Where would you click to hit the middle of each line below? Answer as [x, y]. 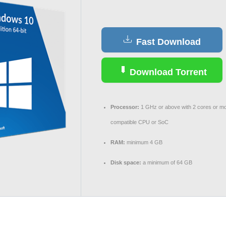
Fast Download [167, 42]
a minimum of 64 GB [167, 162]
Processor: [125, 107]
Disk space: [126, 162]
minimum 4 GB [144, 142]
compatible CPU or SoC [139, 122]
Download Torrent [167, 72]
